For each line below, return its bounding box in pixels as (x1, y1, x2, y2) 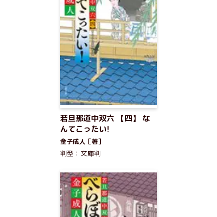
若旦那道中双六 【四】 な (60, 113, 150, 124)
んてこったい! (60, 124, 109, 134)
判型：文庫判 (60, 149, 101, 158)
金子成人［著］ (60, 137, 104, 146)
